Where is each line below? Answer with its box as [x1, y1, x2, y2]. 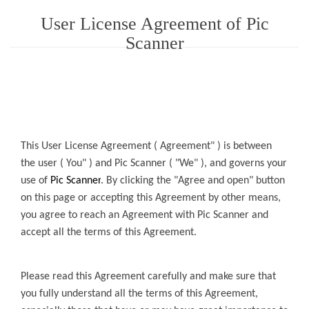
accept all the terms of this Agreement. [21, 226, 197, 238]
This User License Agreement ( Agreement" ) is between [21, 140, 272, 152]
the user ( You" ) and [21, 157, 114, 169]
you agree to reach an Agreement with [21, 209, 197, 221]
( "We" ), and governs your [169, 157, 287, 169]
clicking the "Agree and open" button [120, 175, 285, 186]
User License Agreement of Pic [40, 14, 269, 34]
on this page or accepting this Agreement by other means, [21, 192, 281, 203]
